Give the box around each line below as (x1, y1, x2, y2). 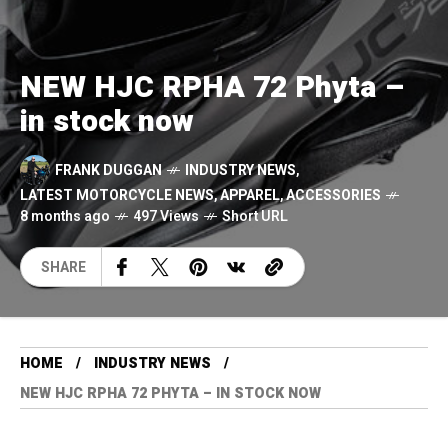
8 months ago (20, 206, 110, 228)
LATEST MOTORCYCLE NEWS (20, 185, 214, 207)
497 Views (133, 206, 199, 228)
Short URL (222, 206, 288, 228)
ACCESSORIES (286, 185, 381, 207)
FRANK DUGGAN (55, 159, 162, 181)
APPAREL (220, 185, 280, 207)
